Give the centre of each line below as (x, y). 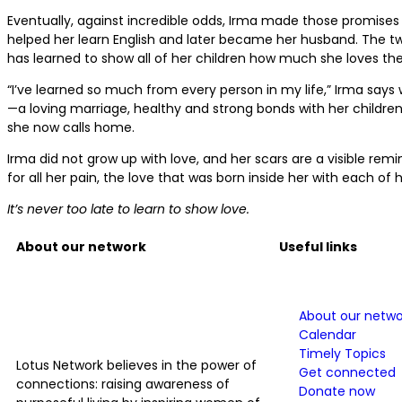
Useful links (318, 246)
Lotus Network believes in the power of (136, 365)
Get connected (347, 372)
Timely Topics (342, 353)
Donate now (337, 391)
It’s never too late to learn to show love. (128, 209)
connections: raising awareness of (123, 384)
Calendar (328, 334)
